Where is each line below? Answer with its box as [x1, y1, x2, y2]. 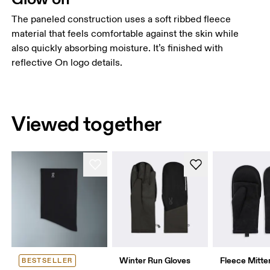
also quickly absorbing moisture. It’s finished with [11, 42, 224, 55]
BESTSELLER [22, 256, 73, 265]
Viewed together [11, 110, 162, 136]
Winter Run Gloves [119, 254, 191, 266]
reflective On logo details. [11, 57, 123, 69]
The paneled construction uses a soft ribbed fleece [11, 13, 231, 26]
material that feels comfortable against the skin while [11, 28, 239, 40]
